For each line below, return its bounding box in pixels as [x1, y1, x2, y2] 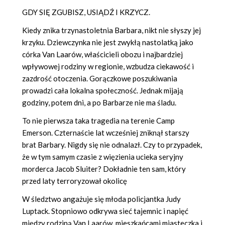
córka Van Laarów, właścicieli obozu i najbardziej [22, 49, 183, 59]
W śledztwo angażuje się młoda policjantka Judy [22, 194, 181, 203]
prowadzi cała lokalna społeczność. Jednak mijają [22, 85, 183, 95]
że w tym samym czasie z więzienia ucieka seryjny [22, 152, 183, 161]
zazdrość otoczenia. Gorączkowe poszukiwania [22, 73, 177, 83]
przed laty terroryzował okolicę [22, 176, 127, 185]
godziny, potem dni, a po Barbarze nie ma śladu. [22, 97, 176, 107]
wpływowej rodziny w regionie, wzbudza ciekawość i [22, 61, 194, 71]
